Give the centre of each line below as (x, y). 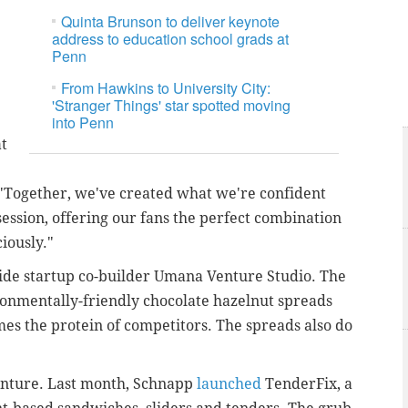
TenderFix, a (307, 383)
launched (229, 383)
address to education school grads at (171, 39)
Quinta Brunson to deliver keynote (171, 22)
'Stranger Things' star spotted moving (172, 106)
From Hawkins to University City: (166, 88)
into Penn (83, 123)
